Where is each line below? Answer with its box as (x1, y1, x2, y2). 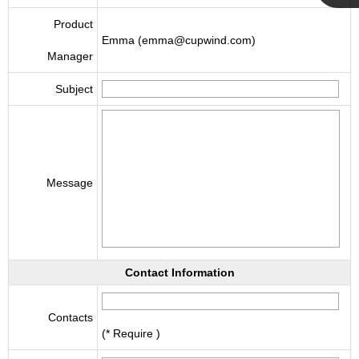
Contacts (48, 311, 93, 324)
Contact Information (124, 266, 235, 279)
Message (46, 176, 93, 189)
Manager (47, 50, 93, 63)
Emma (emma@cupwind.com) (102, 34, 256, 46)
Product (54, 18, 93, 30)
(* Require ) (102, 327, 160, 340)
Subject (55, 83, 93, 95)
